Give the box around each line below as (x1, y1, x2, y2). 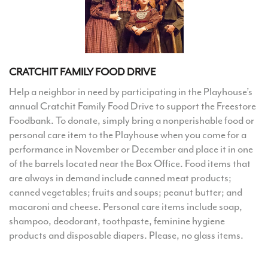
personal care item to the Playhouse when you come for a (9, 128, 246, 142)
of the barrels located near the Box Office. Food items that (9, 157, 251, 170)
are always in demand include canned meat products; (9, 171, 232, 185)
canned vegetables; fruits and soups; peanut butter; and (9, 185, 242, 199)
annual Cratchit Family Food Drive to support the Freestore (9, 99, 256, 113)
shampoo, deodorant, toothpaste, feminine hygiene (9, 214, 225, 228)
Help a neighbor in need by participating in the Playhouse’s (9, 85, 252, 99)
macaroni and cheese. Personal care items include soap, (9, 200, 242, 214)
